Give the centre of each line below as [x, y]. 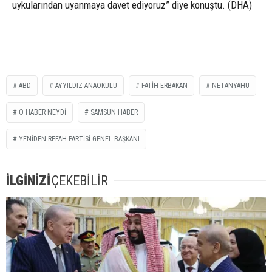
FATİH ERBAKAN [165, 85]
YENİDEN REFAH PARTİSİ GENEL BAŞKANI [79, 139]
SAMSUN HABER [114, 112]
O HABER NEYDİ [42, 112]
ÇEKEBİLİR [80, 180]
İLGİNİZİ [28, 180]
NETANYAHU [231, 85]
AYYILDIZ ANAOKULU [86, 85]
